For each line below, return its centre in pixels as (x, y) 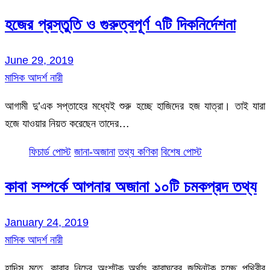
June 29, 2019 (39, 60)
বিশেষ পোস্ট (181, 152)
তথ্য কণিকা (138, 152)
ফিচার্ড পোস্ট (50, 152)
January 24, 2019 (47, 222)
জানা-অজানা (95, 152)
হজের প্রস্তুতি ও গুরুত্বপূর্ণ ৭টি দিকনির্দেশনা (120, 25)
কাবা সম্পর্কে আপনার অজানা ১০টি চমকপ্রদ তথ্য (131, 187)
